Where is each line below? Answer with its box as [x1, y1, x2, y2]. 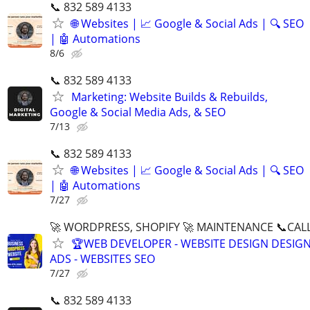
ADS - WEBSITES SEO [50, 251, 155, 267]
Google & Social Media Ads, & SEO [50, 104, 226, 120]
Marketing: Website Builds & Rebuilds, [71, 89, 268, 104]
